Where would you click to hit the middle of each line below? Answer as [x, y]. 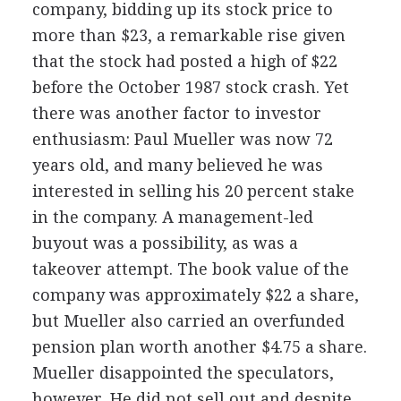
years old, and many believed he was [177, 165]
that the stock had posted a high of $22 [184, 61]
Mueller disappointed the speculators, [183, 372]
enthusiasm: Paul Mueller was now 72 [182, 139]
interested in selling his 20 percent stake [193, 191]
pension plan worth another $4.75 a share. [199, 346]
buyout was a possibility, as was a [165, 243]
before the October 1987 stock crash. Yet [190, 87]
